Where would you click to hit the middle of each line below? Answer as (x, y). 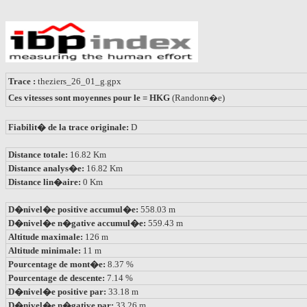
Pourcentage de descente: (58, 278)
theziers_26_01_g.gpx (78, 81)
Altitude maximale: (47, 236)
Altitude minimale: (46, 250)
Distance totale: (38, 154)
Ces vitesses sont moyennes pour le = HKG (89, 97)
